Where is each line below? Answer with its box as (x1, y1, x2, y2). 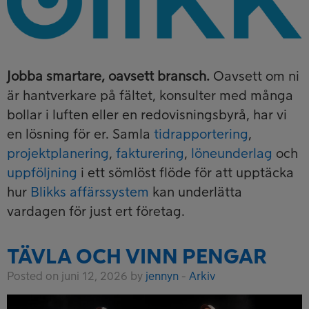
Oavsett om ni (210, 70, 299, 84)
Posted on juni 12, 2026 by (7, 271, 146, 283)
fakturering (116, 147, 184, 161)
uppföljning (7, 166, 77, 181)
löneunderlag (191, 147, 272, 161)
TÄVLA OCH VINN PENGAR (7, 248, 267, 268)
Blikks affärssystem (30, 186, 149, 200)
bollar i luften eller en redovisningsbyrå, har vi (7, 108, 287, 123)
